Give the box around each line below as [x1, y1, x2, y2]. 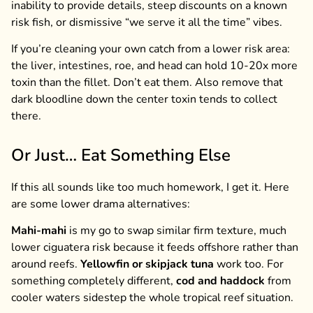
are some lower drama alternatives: [11, 196, 190, 212]
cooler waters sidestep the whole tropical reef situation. [11, 290, 293, 306]
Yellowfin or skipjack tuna [80, 256, 214, 272]
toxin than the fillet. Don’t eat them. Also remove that [11, 74, 283, 90]
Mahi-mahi [11, 223, 66, 239]
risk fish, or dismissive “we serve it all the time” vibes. [11, 14, 282, 30]
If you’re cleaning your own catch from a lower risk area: [11, 41, 290, 57]
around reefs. [11, 256, 80, 272]
